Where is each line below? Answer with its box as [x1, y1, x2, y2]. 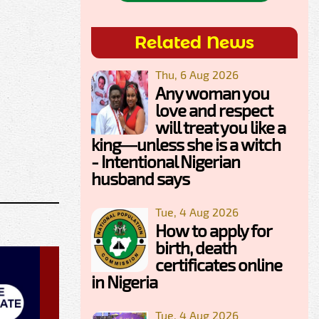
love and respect [155, 100, 273, 121]
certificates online [155, 254, 282, 276]
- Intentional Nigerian [91, 151, 240, 172]
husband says [91, 168, 189, 189]
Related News [135, 32, 254, 53]
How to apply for [155, 220, 271, 241]
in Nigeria [91, 271, 157, 293]
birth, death [155, 237, 236, 258]
